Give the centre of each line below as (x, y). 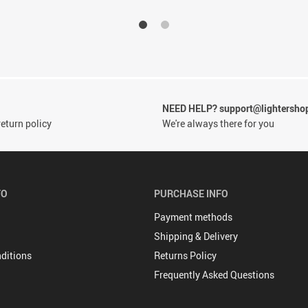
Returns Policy (185, 255)
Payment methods (193, 217)
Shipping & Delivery (196, 236)
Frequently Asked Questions (214, 275)
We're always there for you (218, 123)
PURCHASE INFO (191, 194)
